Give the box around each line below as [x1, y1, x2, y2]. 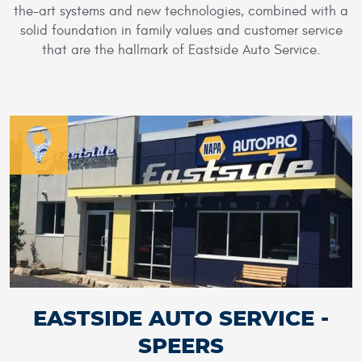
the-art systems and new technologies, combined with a [14, 2, 348, 19]
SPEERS [138, 336, 224, 358]
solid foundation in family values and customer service [19, 22, 343, 39]
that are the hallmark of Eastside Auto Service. [41, 41, 321, 58]
